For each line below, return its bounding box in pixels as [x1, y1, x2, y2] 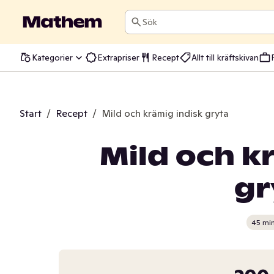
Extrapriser [97, 51, 139, 63]
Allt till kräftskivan [191, 51, 259, 63]
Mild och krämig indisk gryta [102, 107, 229, 119]
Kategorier [32, 51, 73, 63]
